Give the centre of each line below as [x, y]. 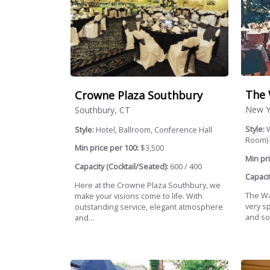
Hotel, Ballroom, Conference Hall [154, 130]
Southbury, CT [102, 110]
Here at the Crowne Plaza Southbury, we [148, 185]
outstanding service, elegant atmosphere [149, 207]
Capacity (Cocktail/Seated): [121, 166]
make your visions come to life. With [139, 196]
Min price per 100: [107, 148]
